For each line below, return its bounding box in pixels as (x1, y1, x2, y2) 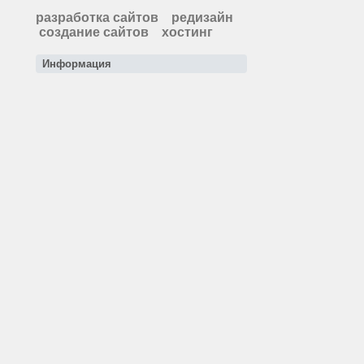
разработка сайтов (36, 11, 158, 24)
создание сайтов (39, 25, 149, 39)
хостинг (162, 25, 213, 39)
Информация (42, 58, 111, 70)
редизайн (171, 11, 233, 24)
